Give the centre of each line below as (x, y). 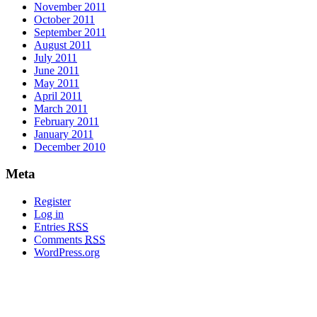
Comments (59, 240)
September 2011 (70, 32)
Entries (51, 227)
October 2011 (64, 19)
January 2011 (64, 134)
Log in (49, 214)
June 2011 (57, 70)
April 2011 (58, 96)
